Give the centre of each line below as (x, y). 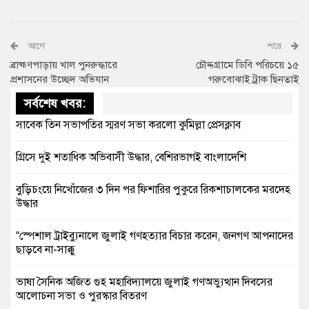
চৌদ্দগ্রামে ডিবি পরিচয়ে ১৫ (247, 65)
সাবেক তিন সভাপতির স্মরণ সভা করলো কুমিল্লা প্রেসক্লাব (128, 125)
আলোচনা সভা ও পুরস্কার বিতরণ (81, 296)
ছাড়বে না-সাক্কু (46, 250)
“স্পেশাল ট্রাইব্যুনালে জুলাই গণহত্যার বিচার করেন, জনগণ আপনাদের (154, 236)
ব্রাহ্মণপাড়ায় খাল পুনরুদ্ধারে (64, 65)
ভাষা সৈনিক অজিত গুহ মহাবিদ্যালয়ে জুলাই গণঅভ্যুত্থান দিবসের (144, 282)
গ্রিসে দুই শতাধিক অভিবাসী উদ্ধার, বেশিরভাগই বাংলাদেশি (131, 158)
